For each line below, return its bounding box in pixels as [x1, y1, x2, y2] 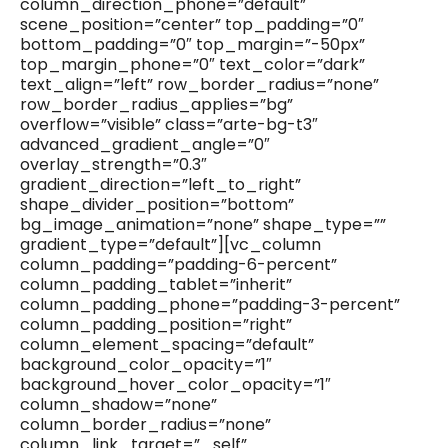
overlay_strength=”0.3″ [20, 153, 207, 177]
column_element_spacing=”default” [20, 333, 314, 357]
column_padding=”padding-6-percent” [20, 253, 337, 277]
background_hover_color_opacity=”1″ [20, 373, 331, 397]
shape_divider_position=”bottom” [20, 193, 294, 217]
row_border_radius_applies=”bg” [20, 93, 293, 117]
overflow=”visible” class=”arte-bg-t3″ [20, 113, 318, 137]
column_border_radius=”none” [20, 413, 271, 437]
